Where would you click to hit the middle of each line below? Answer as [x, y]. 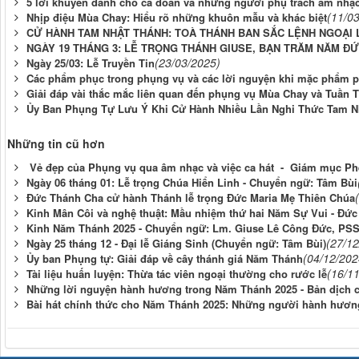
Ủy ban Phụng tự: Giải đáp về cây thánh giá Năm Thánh [165, 259]
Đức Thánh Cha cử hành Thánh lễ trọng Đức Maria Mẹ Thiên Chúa [191, 198]
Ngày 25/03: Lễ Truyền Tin [91, 63]
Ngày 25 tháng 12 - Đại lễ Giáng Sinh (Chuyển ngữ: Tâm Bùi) [176, 244]
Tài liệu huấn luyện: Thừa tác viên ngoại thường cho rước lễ [177, 274]
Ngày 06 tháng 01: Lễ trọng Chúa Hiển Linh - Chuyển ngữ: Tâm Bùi [192, 183]
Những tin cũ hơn [56, 144]
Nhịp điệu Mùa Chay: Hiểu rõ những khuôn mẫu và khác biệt [177, 18]
